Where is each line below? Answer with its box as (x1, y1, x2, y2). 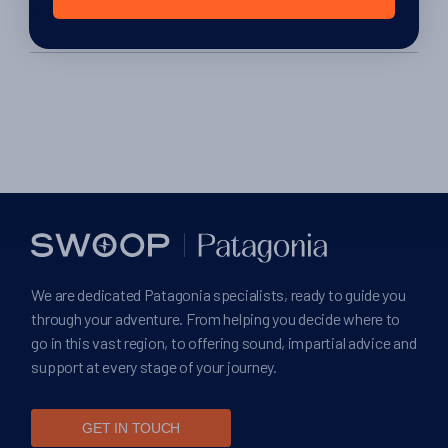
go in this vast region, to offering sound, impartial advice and (31, 333, 417, 353)
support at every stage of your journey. (31, 357, 277, 377)
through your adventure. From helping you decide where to (31, 309, 401, 329)
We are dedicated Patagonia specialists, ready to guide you (31, 285, 406, 305)
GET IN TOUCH (82, 420, 181, 437)
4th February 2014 (76, 16, 167, 30)
